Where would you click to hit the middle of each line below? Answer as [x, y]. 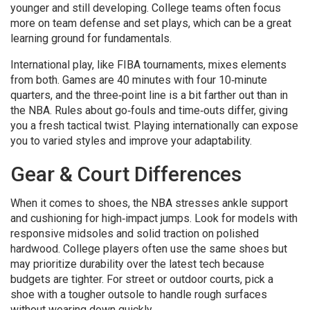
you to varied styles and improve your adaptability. [131, 141]
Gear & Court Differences [126, 174]
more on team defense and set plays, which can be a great [151, 23]
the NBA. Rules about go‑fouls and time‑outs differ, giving [149, 110]
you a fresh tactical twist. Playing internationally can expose [154, 126]
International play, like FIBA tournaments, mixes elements [148, 65]
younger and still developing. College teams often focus [146, 8]
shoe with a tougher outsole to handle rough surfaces [139, 294]
